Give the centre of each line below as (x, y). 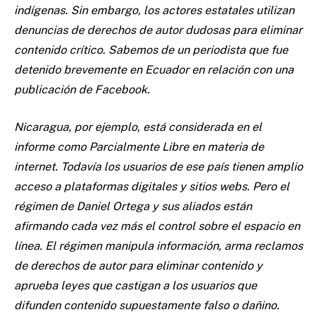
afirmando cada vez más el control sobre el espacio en (157, 226)
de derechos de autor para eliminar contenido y (138, 266)
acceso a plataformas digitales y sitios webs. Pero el (152, 187)
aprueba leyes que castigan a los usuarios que (136, 286)
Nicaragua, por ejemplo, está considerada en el (138, 127)
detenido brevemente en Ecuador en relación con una (154, 70)
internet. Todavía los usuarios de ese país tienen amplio (158, 167)
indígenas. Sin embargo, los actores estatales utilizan (154, 11)
